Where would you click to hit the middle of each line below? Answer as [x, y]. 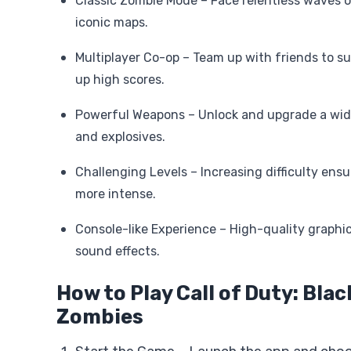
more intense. [116, 194]
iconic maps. [112, 22]
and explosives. [120, 137]
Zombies [100, 317]
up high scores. [120, 80]
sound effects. [118, 251]
